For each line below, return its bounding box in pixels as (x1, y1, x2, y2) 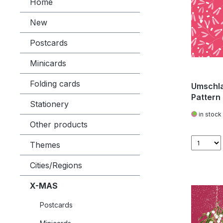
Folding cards (30, 79, 80, 89)
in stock (197, 111, 222, 118)
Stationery (30, 99, 69, 109)
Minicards (30, 58, 66, 68)
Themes (30, 140, 60, 150)
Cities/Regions (30, 160, 82, 170)
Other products (30, 119, 88, 129)
